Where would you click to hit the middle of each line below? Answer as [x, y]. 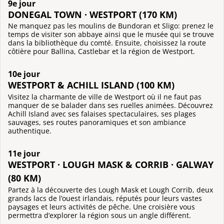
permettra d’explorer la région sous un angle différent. [99, 215]
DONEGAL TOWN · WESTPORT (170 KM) [92, 14]
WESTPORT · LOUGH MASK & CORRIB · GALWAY [111, 164]
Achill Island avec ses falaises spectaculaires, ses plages [102, 114]
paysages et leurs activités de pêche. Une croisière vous [101, 206]
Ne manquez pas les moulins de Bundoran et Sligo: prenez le [111, 26]
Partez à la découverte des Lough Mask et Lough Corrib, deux [110, 189]
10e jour [24, 74]
